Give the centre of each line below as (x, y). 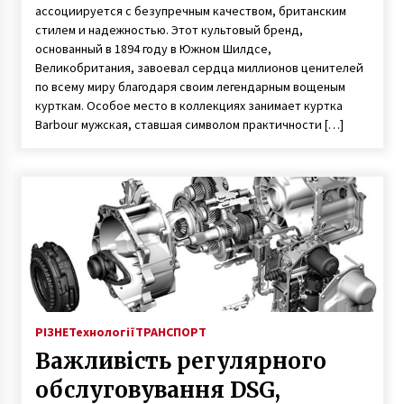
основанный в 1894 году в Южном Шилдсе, (153, 48)
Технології (101, 331)
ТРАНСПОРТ (170, 331)
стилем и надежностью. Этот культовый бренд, (169, 29)
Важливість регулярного (180, 361)
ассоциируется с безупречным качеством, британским (190, 10)
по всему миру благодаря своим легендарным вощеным (190, 86)
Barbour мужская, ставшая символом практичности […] (189, 124)
